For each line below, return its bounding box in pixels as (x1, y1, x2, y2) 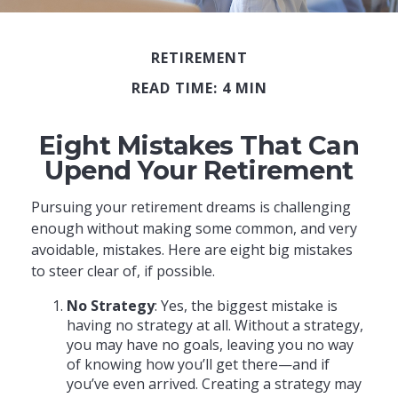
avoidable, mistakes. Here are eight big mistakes (31, 240, 353, 259)
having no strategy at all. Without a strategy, (67, 315, 363, 335)
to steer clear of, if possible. (31, 261, 215, 281)
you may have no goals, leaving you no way (67, 335, 354, 354)
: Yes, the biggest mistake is (155, 296, 338, 315)
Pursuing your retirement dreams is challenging (31, 197, 351, 217)
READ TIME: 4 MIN (131, 78, 267, 98)
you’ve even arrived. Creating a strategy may (67, 374, 362, 394)
